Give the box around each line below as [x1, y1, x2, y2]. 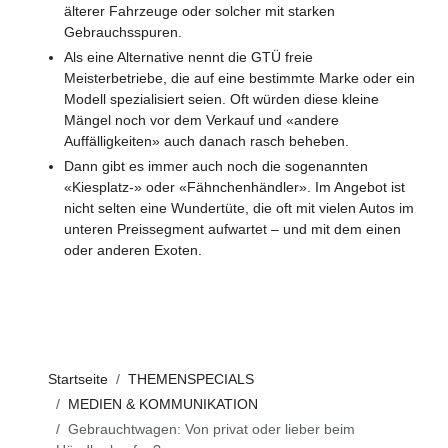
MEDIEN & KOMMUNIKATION [68, 395, 258, 412]
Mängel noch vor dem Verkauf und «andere [64, 111, 339, 128]
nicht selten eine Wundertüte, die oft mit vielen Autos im [64, 199, 414, 216]
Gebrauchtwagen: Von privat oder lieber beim [68, 420, 355, 437]
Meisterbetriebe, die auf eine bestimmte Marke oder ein [64, 69, 415, 86]
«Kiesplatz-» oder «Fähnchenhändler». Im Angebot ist [64, 178, 405, 195]
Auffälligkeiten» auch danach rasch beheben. [64, 132, 349, 149]
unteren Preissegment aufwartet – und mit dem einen [64, 220, 401, 237]
